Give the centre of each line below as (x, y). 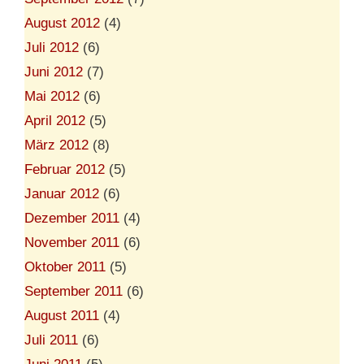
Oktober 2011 (65, 266)
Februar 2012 (65, 169)
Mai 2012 (52, 96)
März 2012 (56, 145)
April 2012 (55, 120)
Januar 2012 (62, 193)
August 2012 (62, 23)
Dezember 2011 (72, 218)
